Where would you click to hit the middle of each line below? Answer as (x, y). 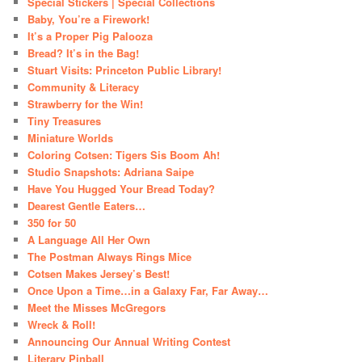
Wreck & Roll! (62, 325)
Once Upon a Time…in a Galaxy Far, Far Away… (148, 291)
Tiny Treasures (65, 121)
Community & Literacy (84, 87)
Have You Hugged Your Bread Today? (122, 189)
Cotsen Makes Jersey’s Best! (99, 274)
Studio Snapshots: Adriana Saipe (111, 172)
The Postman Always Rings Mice (110, 257)
